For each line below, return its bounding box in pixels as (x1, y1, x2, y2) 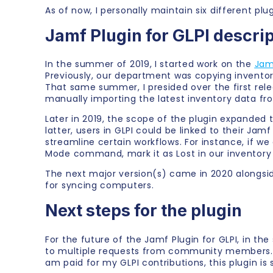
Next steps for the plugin (45, 200, 242, 221)
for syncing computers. (45, 179, 154, 192)
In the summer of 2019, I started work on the (45, 58, 255, 71)
